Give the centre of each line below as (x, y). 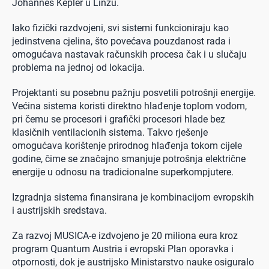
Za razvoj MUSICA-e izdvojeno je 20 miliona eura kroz (125, 235)
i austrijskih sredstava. (59, 210)
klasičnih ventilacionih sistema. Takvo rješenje (110, 132)
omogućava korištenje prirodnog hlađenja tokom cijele (127, 145)
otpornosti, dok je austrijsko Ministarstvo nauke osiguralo (133, 262)
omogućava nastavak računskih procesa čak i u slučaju (129, 54)
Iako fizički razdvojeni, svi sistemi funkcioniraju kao (120, 28)
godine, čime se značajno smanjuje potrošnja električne (129, 159)
